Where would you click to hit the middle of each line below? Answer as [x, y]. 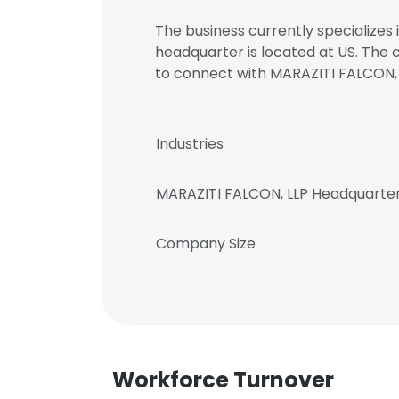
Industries [190, 144]
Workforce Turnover [223, 380]
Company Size [206, 244]
